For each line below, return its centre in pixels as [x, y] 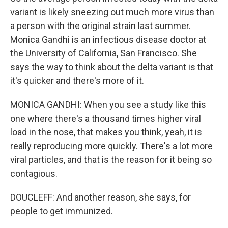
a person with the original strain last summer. [101, 26]
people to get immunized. [62, 211]
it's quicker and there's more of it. [77, 81]
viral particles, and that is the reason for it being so [111, 160]
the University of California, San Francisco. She [104, 53]
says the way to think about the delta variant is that [112, 67]
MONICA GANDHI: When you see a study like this [108, 105]
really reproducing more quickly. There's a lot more [111, 146]
